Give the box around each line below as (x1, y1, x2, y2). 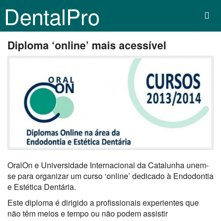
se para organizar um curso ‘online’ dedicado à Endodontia (7, 170, 214, 182)
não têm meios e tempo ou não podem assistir (7, 208, 168, 220)
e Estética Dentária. (7, 181, 76, 193)
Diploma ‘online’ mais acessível (7, 37, 166, 53)
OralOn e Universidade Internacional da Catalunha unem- (7, 159, 209, 171)
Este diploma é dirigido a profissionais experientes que (7, 197, 199, 209)
